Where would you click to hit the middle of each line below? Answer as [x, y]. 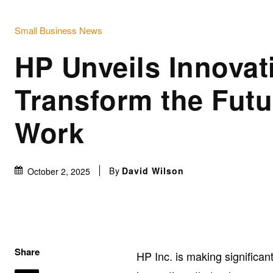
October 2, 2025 [59, 172]
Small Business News [58, 30]
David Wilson [153, 171]
